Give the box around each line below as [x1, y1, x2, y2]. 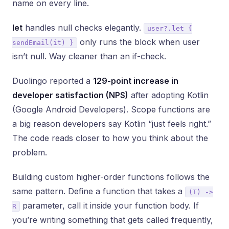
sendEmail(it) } [12, 39, 74, 47]
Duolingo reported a [12, 76, 93, 86]
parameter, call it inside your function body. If [20, 200, 199, 211]
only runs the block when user [77, 37, 200, 47]
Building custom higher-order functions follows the [12, 172, 210, 182]
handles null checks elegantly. [22, 22, 144, 33]
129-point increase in [93, 76, 178, 86]
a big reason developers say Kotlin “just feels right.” [12, 119, 211, 129]
